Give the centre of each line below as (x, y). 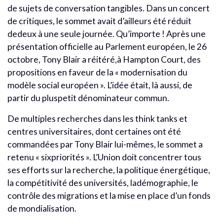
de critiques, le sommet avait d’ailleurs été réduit (99, 21)
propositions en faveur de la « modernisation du (97, 72)
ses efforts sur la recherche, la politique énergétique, (109, 170)
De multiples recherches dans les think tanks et (97, 118)
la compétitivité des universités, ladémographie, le (103, 183)
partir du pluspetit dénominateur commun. (88, 98)
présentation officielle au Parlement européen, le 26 (107, 46)
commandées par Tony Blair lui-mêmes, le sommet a (105, 144)
